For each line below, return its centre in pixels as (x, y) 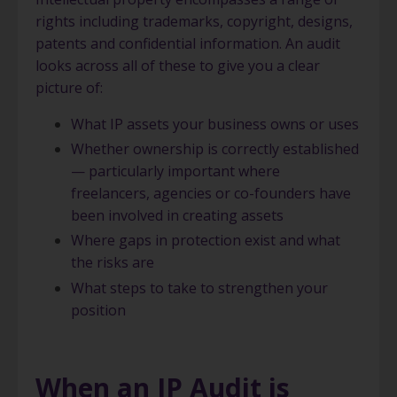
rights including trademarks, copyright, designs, (194, 21)
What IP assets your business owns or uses (215, 124)
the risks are (113, 263)
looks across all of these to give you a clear (178, 65)
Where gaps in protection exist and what (206, 241)
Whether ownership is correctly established (215, 149)
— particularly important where (175, 171)
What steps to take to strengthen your (199, 288)
